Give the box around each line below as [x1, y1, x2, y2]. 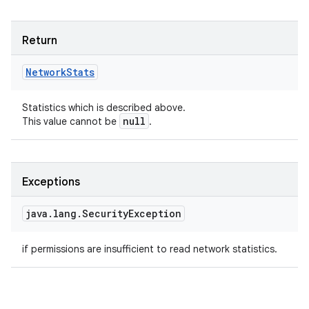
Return [22, 34, 57, 48]
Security [82, 207, 128, 220]
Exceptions [22, 175, 80, 189]
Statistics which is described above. [22, 101, 186, 114]
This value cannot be [22, 115, 119, 128]
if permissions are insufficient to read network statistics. [22, 243, 277, 255]
